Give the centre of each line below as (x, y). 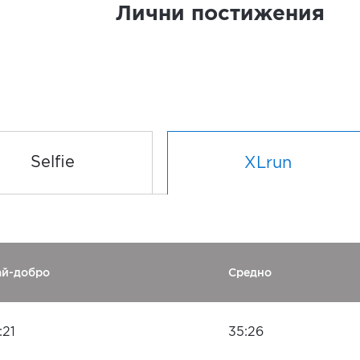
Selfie (52, 162)
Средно (250, 272)
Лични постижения (220, 14)
